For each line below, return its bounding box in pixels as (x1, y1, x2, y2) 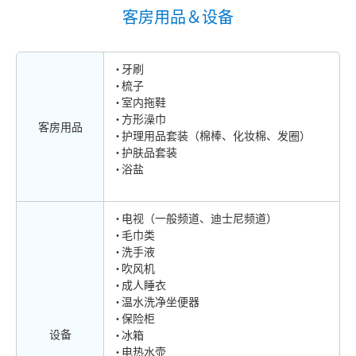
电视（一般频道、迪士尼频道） (122, 211, 277, 225)
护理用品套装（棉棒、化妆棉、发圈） (122, 128, 311, 142)
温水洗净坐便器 (122, 294, 199, 308)
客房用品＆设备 (122, 7, 234, 27)
